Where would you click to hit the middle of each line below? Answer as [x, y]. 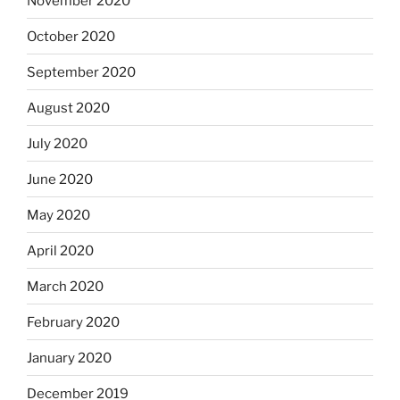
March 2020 [65, 286]
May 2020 [58, 215]
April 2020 [60, 250]
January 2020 [69, 358]
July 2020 [57, 143]
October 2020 [71, 36]
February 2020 [73, 322]
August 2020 [68, 108]
